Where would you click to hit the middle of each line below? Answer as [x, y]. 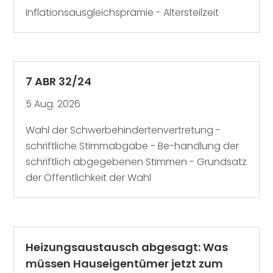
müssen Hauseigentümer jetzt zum [125, 263]
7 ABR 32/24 [59, 82]
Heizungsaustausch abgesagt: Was [127, 247]
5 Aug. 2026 [53, 104]
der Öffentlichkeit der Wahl [89, 178]
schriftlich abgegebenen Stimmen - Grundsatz [136, 162]
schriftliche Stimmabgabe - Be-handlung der [133, 146]
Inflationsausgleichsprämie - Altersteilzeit [122, 12]
